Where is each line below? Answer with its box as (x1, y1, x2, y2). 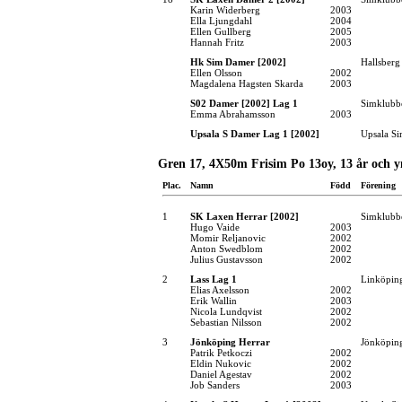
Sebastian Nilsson (190, 316, 262, 328)
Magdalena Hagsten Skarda (190, 77, 303, 89)
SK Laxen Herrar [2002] (190, 210, 299, 222)
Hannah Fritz (190, 36, 244, 48)
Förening (361, 179, 396, 190)
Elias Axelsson (190, 284, 249, 295)
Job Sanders (190, 379, 240, 390)
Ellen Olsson (190, 66, 242, 78)
